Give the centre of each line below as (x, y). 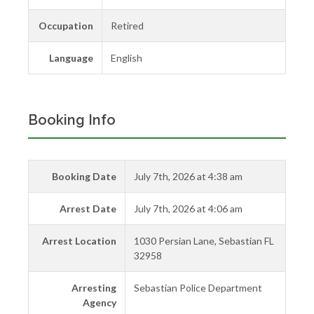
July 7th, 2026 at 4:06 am (188, 208)
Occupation (66, 25)
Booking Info (72, 120)
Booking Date (84, 176)
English (127, 57)
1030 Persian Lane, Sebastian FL (204, 240)
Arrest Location (79, 240)
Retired (127, 25)
